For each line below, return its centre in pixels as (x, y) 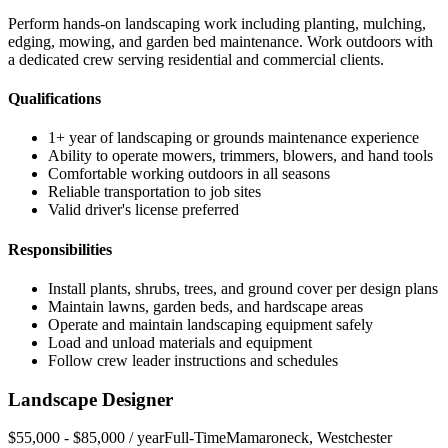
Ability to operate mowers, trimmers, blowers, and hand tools (240, 156)
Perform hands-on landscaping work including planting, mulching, (217, 23)
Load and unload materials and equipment (180, 342)
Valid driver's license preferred (143, 210)
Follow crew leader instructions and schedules (193, 360)
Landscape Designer (90, 399)
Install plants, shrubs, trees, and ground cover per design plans (243, 288)
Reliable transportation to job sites (154, 192)
